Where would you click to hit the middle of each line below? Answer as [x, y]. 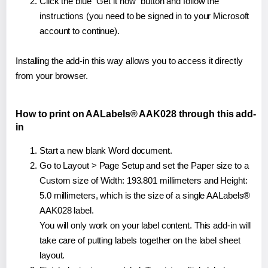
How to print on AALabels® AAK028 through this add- [136, 114]
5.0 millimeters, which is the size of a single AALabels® [145, 196]
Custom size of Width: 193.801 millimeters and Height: [144, 181]
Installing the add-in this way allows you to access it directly [129, 61]
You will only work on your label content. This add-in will [145, 226]
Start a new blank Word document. [106, 151]
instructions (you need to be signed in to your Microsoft [144, 16]
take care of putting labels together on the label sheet [140, 240]
